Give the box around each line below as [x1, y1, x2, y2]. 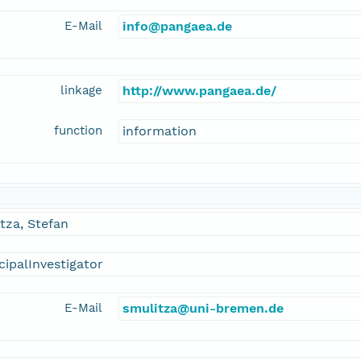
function [54, 123, 102, 139]
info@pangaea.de [122, 19, 232, 35]
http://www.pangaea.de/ [122, 83, 276, 99]
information [122, 123, 197, 139]
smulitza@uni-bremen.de [122, 301, 284, 317]
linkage [60, 83, 102, 98]
